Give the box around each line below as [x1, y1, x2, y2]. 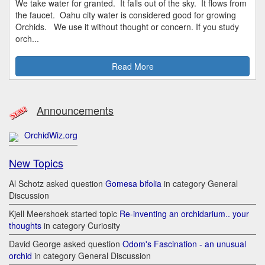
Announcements [37, 102, 114, 118]
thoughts [9, 219, 41, 232]
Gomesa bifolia [105, 177, 161, 190]
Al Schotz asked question [9, 177, 105, 190]
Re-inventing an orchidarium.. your [119, 208, 249, 220]
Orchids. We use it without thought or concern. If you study [15, 21, 239, 33]
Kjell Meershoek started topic [9, 208, 119, 220]
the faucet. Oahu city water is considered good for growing [15, 9, 236, 21]
